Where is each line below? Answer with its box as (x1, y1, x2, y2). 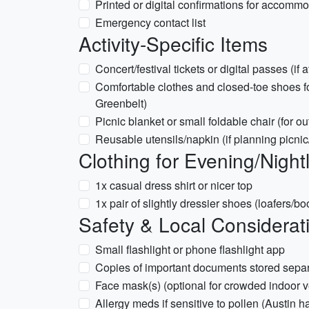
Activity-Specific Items (79, 30, 268, 57)
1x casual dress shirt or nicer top (95, 177, 252, 193)
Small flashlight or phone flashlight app (95, 241, 285, 257)
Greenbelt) (95, 95, 147, 111)
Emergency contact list (95, 14, 206, 30)
